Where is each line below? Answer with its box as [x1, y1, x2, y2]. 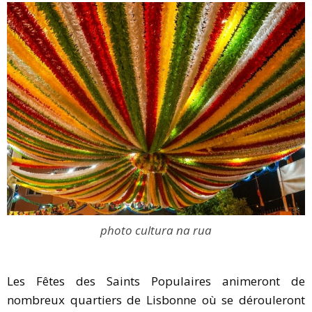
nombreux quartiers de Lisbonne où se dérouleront [7, 291, 305, 308]
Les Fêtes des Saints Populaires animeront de [7, 272, 305, 289]
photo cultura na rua [100, 221, 212, 238]
